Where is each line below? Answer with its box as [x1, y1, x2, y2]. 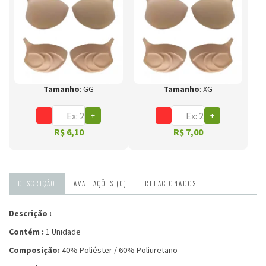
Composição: [9, 245, 60, 255]
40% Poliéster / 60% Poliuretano [60, 245, 178, 255]
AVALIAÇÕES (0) [74, 179, 127, 188]
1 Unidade [46, 226, 83, 237]
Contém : [9, 226, 46, 237]
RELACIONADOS [145, 179, 197, 188]
